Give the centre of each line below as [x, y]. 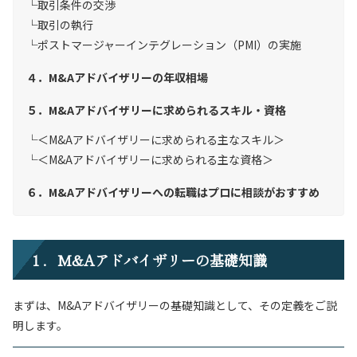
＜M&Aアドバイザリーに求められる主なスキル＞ [161, 139]
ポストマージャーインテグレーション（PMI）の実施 [169, 45]
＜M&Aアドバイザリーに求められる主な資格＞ [155, 159]
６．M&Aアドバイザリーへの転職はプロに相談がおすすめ [173, 192]
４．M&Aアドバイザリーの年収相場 [117, 77]
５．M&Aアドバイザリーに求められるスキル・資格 [156, 110]
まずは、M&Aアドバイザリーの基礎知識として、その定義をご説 [175, 305]
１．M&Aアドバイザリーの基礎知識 [148, 260]
